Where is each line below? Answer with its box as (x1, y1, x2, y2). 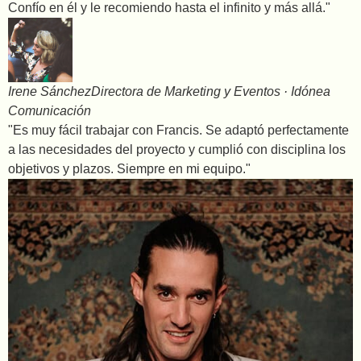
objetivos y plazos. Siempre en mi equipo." (8, 162, 251, 176)
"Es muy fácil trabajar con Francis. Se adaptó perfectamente (8, 123, 349, 137)
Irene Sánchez (8, 85, 91, 98)
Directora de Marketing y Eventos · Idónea (91, 85, 330, 98)
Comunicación (8, 104, 91, 118)
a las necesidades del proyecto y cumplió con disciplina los (8, 143, 346, 156)
